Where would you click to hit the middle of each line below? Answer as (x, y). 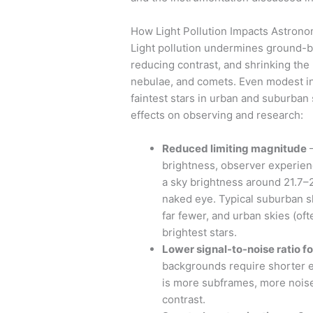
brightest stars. (199, 232)
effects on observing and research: (217, 115)
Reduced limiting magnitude (234, 148)
